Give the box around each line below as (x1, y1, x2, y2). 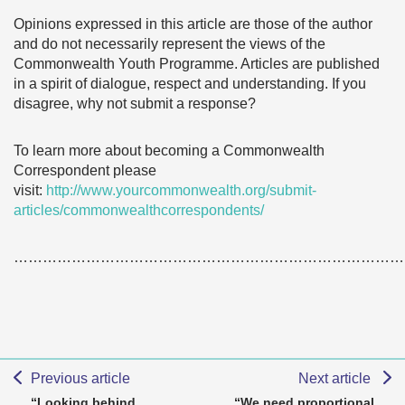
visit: (14, 183, 46, 198)
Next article (298, 371, 375, 386)
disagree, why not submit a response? (14, 96, 256, 111)
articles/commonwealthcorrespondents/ (14, 202, 264, 218)
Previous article (30, 371, 130, 386)
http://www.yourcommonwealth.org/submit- (46, 183, 316, 198)
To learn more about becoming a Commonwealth (14, 143, 325, 158)
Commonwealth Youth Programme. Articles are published (14, 56, 380, 71)
